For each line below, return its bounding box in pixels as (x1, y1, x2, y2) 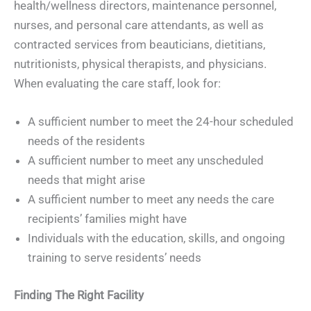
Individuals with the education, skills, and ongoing (28, 231, 285, 245)
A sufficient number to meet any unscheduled (28, 153, 264, 167)
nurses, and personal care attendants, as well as (14, 17, 264, 32)
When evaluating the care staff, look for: (14, 76, 221, 90)
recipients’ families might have (28, 212, 187, 226)
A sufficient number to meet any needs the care (28, 192, 274, 206)
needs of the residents (28, 134, 145, 148)
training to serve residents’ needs (28, 251, 201, 264)
